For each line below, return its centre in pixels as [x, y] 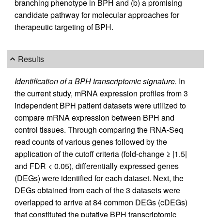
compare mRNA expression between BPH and [94, 117]
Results [31, 59]
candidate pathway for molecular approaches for [97, 15]
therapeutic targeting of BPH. [64, 27]
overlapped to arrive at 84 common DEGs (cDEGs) [101, 202]
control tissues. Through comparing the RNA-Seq [99, 129]
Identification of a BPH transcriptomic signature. [96, 81]
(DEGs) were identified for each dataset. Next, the [99, 178]
